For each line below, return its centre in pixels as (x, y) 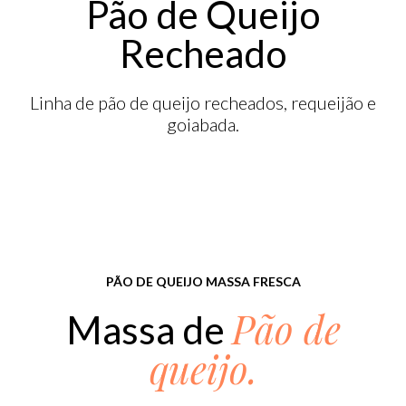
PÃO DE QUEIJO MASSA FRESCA (203, 282)
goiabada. (203, 124)
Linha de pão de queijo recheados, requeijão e (203, 102)
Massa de (149, 330)
